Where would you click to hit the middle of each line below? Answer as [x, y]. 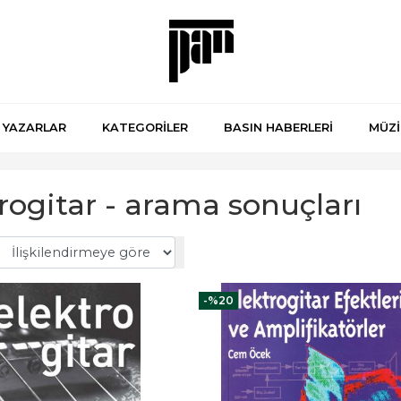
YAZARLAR [34, 128]
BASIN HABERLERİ [278, 128]
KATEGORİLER [145, 128]
